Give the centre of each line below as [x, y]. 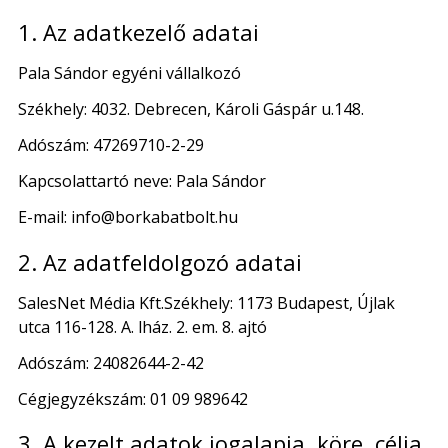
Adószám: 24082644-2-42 [111, 362]
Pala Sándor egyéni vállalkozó [129, 73]
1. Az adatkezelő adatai [138, 32]
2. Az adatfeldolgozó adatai [160, 261]
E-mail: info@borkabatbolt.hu [128, 217]
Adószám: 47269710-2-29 [111, 145]
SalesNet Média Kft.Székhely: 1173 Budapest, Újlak [206, 302]
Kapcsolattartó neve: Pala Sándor [142, 181]
